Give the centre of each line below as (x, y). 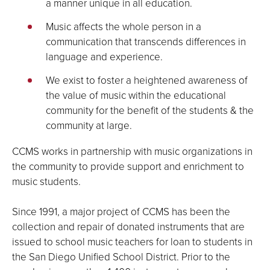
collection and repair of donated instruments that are (128, 226)
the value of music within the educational (136, 95)
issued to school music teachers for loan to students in (132, 241)
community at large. (89, 125)
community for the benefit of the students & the (150, 110)
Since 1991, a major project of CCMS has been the (121, 211)
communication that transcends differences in (146, 41)
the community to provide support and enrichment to (128, 166)
